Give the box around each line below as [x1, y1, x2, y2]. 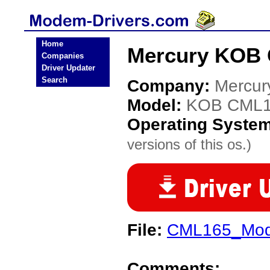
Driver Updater [42, 63, 95, 72]
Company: [127, 77, 215, 95]
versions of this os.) [127, 136, 251, 152]
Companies [42, 51, 84, 60]
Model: [127, 96, 186, 115]
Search [42, 75, 67, 84]
